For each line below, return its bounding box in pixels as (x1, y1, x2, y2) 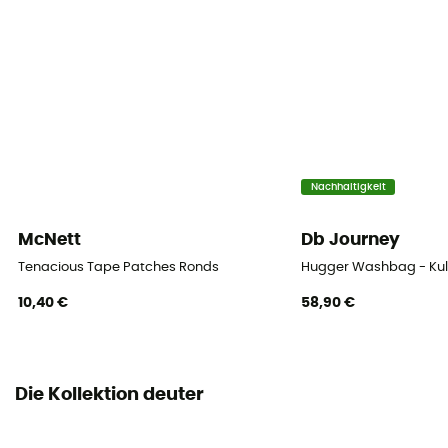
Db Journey (301, 230, 401, 248)
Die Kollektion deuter (15, 385, 204, 404)
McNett (18, 230, 82, 248)
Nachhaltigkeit (310, 181, 386, 192)
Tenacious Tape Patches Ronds (18, 261, 220, 275)
